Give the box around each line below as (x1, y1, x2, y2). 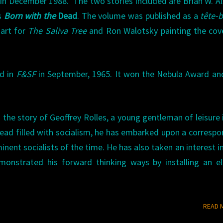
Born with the (3, 9, 58, 21)
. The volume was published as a (77, 9, 201, 21)
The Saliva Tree (28, 24, 87, 36)
